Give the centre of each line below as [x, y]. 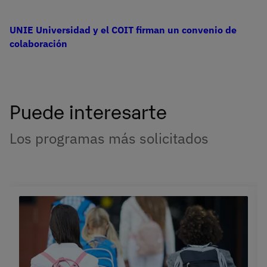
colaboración [38, 43]
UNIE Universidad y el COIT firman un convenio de [123, 30]
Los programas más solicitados [109, 139]
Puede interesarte [88, 110]
